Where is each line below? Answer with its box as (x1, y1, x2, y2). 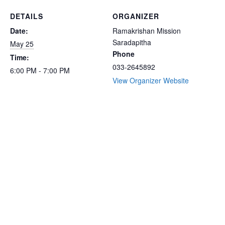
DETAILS (10, 11, 43, 21)
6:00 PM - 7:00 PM (10, 65, 70, 75)
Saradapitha (113, 37, 151, 47)
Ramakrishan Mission (113, 25, 181, 36)
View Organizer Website (113, 75, 189, 85)
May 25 (10, 38, 34, 49)
